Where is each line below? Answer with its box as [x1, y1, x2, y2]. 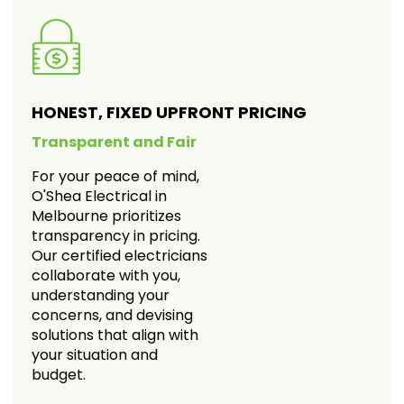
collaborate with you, [32, 264, 180, 286]
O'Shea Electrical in [32, 185, 167, 207]
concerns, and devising [32, 304, 193, 326]
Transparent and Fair [32, 131, 197, 152]
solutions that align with [32, 324, 198, 345]
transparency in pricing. [32, 225, 200, 246]
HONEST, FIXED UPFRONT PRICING [32, 100, 307, 124]
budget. [32, 363, 86, 385]
